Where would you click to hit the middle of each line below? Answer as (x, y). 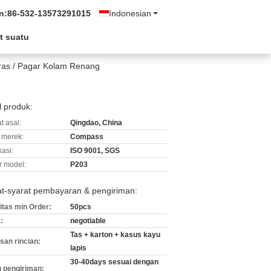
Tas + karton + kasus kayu (115, 235)
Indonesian (130, 13)
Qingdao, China (96, 123)
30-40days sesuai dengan (114, 262)
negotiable (88, 221)
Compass (87, 137)
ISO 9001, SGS (95, 151)
